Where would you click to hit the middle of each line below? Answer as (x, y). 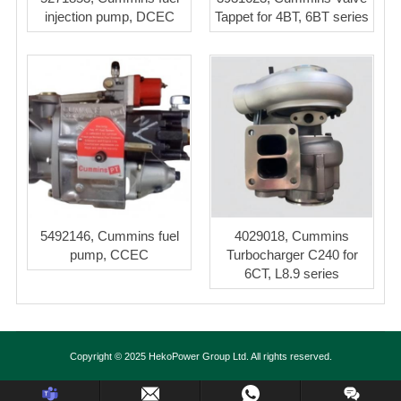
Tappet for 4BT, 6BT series (292, 17)
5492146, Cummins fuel (109, 236)
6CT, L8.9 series (292, 274)
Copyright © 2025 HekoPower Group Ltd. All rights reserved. (200, 357)
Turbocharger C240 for (292, 255)
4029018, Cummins (292, 236)
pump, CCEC (109, 255)
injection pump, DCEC (109, 17)
